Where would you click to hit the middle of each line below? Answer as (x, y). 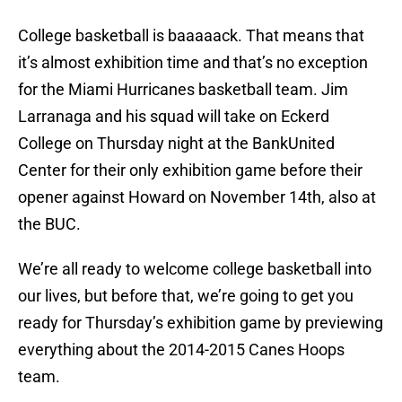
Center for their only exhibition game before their (190, 170)
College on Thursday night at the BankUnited (176, 144)
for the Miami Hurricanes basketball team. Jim (183, 90)
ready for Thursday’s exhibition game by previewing (201, 323)
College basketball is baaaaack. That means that (191, 36)
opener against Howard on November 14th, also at (197, 197)
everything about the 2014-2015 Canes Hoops (181, 350)
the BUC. (49, 224)
